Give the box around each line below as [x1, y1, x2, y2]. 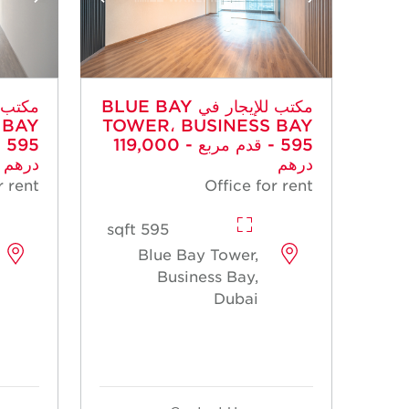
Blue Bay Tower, [138, 244, 259, 263]
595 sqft [141, 218, 169, 237]
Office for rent [204, 174, 313, 194]
